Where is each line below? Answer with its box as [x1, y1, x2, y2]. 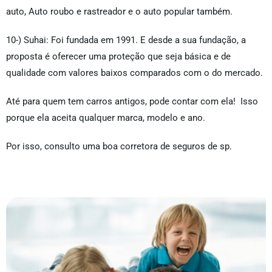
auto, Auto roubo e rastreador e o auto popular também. [6, 6, 233, 18]
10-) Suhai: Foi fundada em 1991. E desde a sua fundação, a [6, 35, 246, 46]
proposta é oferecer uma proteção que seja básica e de [6, 51, 231, 63]
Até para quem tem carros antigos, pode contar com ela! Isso [6, 96, 258, 107]
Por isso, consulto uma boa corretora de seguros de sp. [6, 141, 232, 152]
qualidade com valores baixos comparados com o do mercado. [6, 67, 263, 79]
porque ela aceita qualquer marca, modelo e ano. [6, 112, 205, 124]
